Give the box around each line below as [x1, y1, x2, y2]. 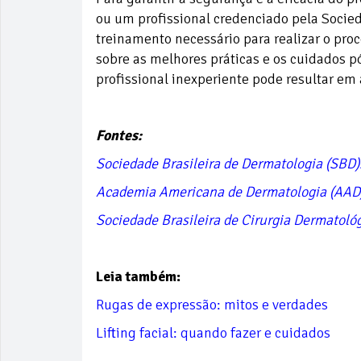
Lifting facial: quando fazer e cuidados [96, 323, 330, 342]
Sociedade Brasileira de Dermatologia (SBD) [96, 154, 359, 172]
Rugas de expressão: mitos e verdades [96, 295, 328, 313]
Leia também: [96, 267, 184, 285]
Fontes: [96, 126, 142, 144]
